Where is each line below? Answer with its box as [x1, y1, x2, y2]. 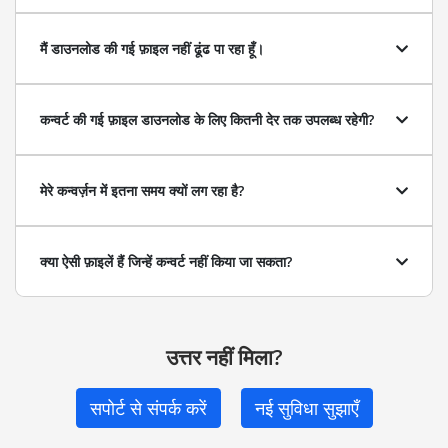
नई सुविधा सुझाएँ [254, 396, 359, 420]
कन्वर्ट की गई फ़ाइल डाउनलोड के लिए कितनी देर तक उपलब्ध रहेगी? [40, 110, 374, 129]
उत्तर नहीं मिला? [165, 343, 283, 371]
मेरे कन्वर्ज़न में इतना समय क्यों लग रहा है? [40, 181, 244, 200]
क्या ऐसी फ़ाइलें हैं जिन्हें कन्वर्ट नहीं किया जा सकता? [40, 252, 292, 271]
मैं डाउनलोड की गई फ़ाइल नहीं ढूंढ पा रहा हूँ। [40, 39, 264, 58]
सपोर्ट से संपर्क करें [89, 396, 207, 420]
